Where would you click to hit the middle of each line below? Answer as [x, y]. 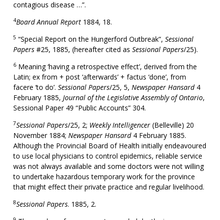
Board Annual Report [48, 22]
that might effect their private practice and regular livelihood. [109, 187]
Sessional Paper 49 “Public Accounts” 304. [79, 108]
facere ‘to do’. [35, 87]
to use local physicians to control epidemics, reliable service [108, 156]
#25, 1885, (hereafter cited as [83, 49]
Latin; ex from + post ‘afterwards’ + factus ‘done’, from [99, 77]
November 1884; [41, 135]
